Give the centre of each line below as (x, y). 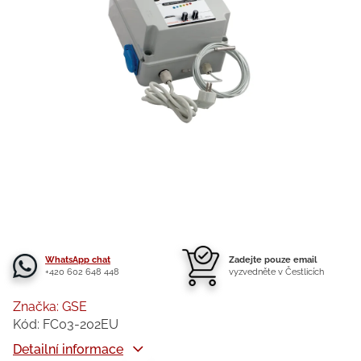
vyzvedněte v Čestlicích (276, 272)
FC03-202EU (81, 324)
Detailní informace (68, 349)
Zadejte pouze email (273, 260)
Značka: (37, 307)
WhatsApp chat (78, 260)
